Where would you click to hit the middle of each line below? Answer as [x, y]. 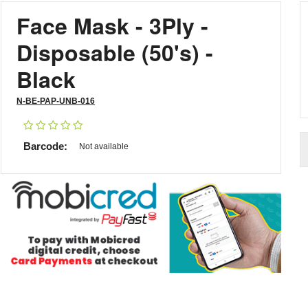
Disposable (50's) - [115, 52]
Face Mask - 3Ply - [113, 25]
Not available [104, 146]
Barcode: [46, 146]
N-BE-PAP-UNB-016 [56, 101]
